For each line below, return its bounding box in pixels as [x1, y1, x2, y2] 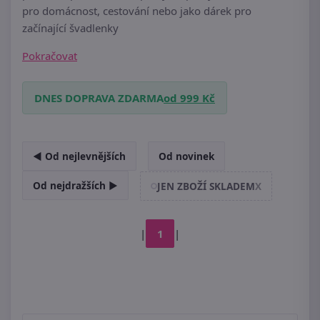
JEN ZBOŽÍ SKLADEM [157, 179, 255, 194]
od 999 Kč [164, 91, 215, 106]
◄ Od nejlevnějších [33, 149, 126, 164]
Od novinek [159, 149, 214, 164]
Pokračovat [22, 49, 77, 64]
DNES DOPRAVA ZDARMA [34, 91, 164, 106]
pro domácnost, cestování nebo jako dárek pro [22, 4, 251, 19]
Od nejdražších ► [33, 179, 118, 193]
